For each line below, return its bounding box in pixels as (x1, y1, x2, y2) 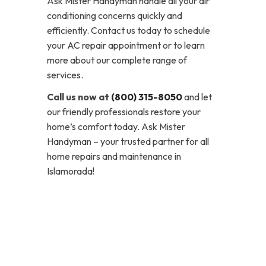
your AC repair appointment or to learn (47, 39, 205, 51)
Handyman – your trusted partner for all (47, 135, 209, 147)
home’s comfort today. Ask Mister (47, 121, 185, 132)
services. (47, 69, 83, 81)
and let (182, 91, 212, 103)
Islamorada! (47, 165, 94, 177)
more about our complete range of (47, 54, 187, 66)
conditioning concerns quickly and (47, 9, 182, 21)
